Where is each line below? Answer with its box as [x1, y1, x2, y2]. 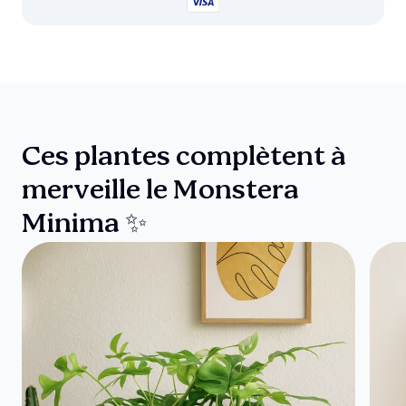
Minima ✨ [22, 211, 148, 239]
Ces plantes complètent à [22, 144, 346, 172]
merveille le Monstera [22, 178, 299, 206]
